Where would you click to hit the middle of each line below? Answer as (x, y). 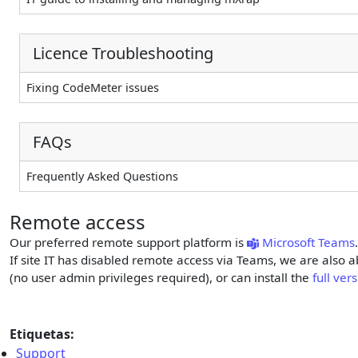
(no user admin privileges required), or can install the (161, 278)
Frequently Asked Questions (102, 177)
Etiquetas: (42, 334)
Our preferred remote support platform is (128, 243)
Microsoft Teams (309, 243)
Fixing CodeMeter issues (93, 88)
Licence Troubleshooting (123, 53)
